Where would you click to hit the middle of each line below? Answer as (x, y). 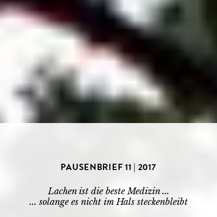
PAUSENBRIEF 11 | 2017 (108, 168)
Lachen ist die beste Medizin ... (108, 191)
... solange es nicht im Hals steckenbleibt (108, 202)
